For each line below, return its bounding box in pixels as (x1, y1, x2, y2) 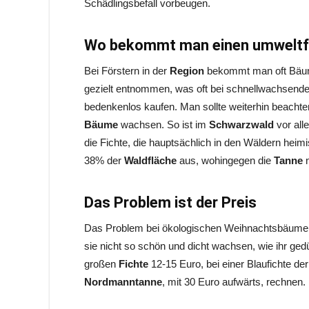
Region (170, 65, 207, 77)
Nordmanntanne (84, 276, 162, 288)
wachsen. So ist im (121, 119, 209, 130)
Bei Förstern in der (84, 65, 170, 77)
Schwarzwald (209, 119, 277, 130)
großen (84, 258, 119, 270)
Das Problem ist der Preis (84, 194, 257, 211)
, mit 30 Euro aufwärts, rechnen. (162, 276, 306, 288)
